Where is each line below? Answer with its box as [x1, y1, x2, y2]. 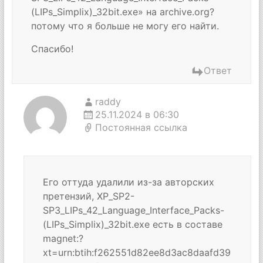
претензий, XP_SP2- [42, 190, 134, 202]
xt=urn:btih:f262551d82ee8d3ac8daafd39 [42, 247, 231, 258]
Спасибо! [31, 43, 73, 55]
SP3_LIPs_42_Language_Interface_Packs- [42, 204, 224, 216]
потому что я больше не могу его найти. [31, 20, 219, 32]
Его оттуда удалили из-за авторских [42, 176, 214, 188]
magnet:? [42, 232, 83, 244]
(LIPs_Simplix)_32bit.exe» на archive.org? [31, 6, 214, 18]
